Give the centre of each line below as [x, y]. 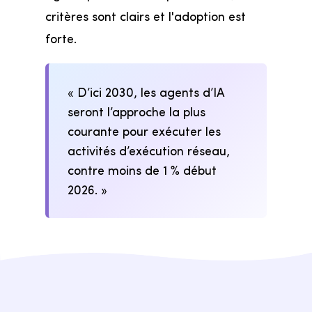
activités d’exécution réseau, [149, 150]
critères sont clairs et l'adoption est [145, 16]
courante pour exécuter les [145, 131]
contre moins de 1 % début [142, 170]
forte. [61, 38]
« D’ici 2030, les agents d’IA [147, 92]
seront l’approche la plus [137, 111]
